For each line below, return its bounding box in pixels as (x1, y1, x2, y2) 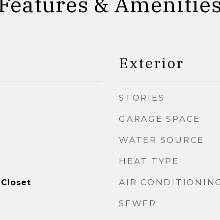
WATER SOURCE (119, 135, 204, 145)
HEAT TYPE (119, 156, 179, 166)
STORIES (119, 93, 165, 103)
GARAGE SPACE (119, 114, 200, 124)
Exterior (119, 54, 184, 72)
